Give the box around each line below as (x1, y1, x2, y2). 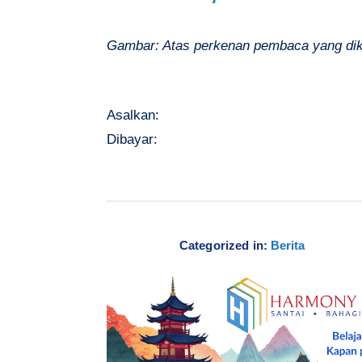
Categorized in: (179, 238, 268, 253)
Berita (271, 238, 305, 253)
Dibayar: (107, 132, 158, 148)
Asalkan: (107, 107, 159, 124)
